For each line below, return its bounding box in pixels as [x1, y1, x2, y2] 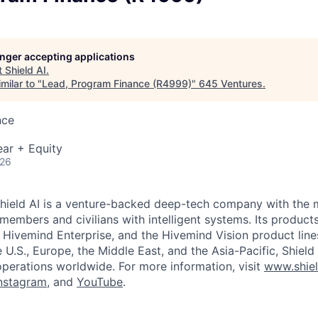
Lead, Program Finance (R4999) [42, 77, 192, 89]
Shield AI [5, 64, 46, 76]
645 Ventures [199, 77, 263, 89]
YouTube [77, 275, 123, 289]
